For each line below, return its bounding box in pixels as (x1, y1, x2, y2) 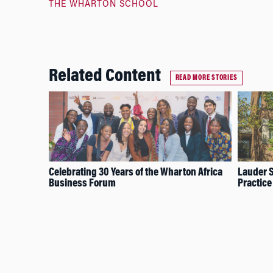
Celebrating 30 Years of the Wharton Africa (48, 168, 222, 179)
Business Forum (48, 179, 116, 190)
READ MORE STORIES (175, 74, 238, 82)
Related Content (48, 68, 161, 87)
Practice (237, 179, 272, 190)
